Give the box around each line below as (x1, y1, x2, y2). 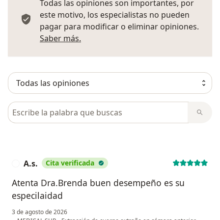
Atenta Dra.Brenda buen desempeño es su (12, 177, 185, 189)
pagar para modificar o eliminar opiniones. (40, 21, 199, 32)
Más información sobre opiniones (81, 32, 206, 44)
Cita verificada (46, 158, 94, 168)
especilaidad (12, 190, 63, 202)
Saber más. (40, 33, 81, 44)
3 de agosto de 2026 (12, 208, 67, 217)
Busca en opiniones (7, 102, 83, 113)
